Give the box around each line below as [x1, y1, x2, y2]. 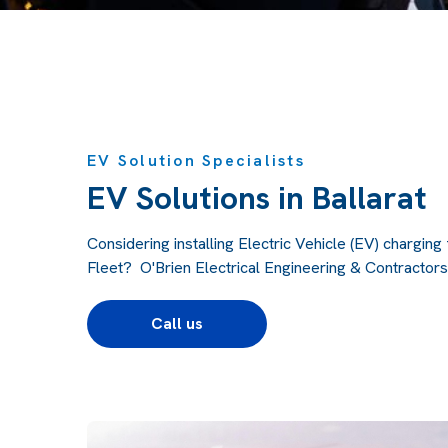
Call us [151, 313, 203, 335]
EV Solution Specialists [87, 150, 305, 172]
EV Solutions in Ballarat [87, 177, 427, 220]
